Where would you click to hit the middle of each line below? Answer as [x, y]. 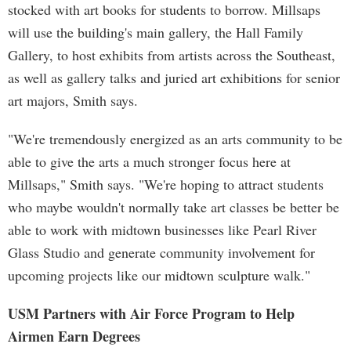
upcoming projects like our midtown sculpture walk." [159, 275]
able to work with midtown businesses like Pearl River [162, 230]
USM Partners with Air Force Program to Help [151, 313]
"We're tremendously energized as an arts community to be [175, 139]
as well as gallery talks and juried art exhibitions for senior [174, 78]
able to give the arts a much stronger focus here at [149, 161]
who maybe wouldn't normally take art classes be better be [174, 207]
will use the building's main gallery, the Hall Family [156, 32]
